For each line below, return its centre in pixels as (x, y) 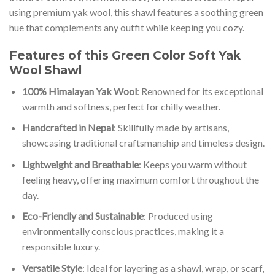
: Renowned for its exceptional (200, 91)
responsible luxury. (61, 247)
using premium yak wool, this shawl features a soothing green (136, 12)
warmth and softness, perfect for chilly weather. (121, 106)
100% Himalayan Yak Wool (79, 91)
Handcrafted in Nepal (68, 128)
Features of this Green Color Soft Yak (125, 56)
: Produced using (178, 216)
